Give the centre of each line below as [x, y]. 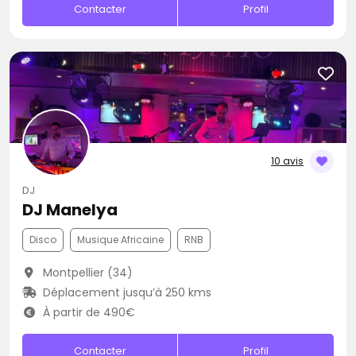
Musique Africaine [120, 240]
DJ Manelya [70, 210]
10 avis [287, 161]
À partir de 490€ [87, 312]
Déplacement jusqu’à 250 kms [125, 292]
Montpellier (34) [86, 273]
